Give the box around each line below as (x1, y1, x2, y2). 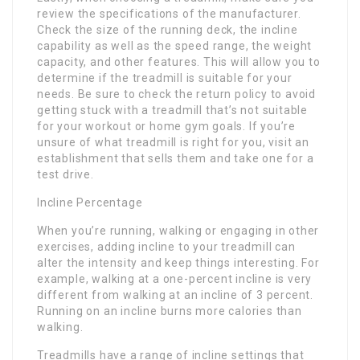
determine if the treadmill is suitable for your (37, 71, 292, 84)
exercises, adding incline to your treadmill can (37, 239, 296, 253)
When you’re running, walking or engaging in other (37, 223, 320, 237)
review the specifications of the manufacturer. (37, 6, 301, 20)
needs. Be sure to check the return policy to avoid (37, 87, 316, 100)
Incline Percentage (37, 195, 143, 209)
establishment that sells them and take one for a (37, 151, 314, 165)
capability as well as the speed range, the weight (37, 39, 313, 52)
